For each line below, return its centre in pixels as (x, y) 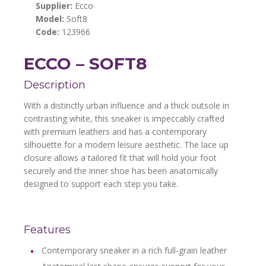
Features (47, 229)
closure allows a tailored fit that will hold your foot (120, 157)
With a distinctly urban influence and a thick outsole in (126, 105)
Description (55, 85)
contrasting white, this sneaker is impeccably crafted (124, 118)
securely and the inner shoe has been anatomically (121, 170)
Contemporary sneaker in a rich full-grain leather (134, 250)
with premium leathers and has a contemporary (115, 131)
